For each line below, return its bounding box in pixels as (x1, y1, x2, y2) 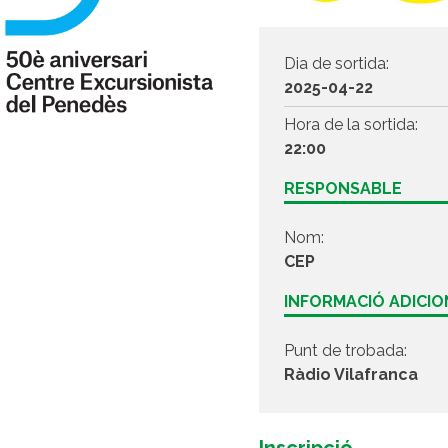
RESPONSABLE (284, 179, 403, 199)
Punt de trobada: (284, 341, 408, 361)
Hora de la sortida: (284, 115, 419, 135)
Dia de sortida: (284, 54, 390, 74)
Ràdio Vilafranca (284, 365, 419, 385)
